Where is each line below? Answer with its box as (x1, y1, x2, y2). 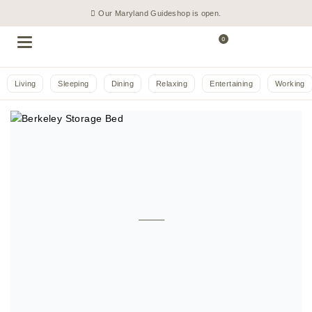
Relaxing (156, 79, 188, 88)
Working (275, 79, 305, 88)
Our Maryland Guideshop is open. (95, 9, 221, 17)
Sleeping (58, 79, 89, 88)
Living (15, 79, 36, 88)
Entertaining (210, 79, 253, 88)
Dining (111, 79, 134, 88)
